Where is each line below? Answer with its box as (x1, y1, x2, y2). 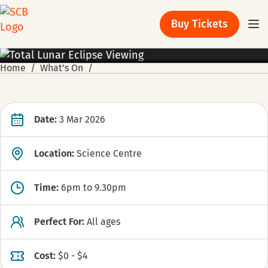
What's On (40, 62, 83, 74)
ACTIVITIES (5, 53, 50, 63)
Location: (34, 148, 74, 159)
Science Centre (77, 148, 142, 159)
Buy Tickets (170, 17, 228, 31)
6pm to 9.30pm (61, 182, 126, 193)
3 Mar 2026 (59, 114, 105, 125)
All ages (87, 216, 120, 227)
